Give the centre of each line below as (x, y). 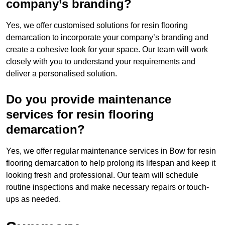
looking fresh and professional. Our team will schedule (102, 175)
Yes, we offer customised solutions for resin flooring (97, 26)
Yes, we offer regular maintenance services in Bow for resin (111, 151)
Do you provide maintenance (89, 99)
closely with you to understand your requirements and (101, 62)
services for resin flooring (80, 115)
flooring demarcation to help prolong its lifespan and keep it (111, 163)
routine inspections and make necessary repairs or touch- (107, 187)
